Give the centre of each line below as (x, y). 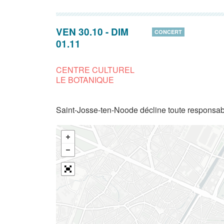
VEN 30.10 (79, 32)
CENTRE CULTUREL (95, 70)
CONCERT (168, 32)
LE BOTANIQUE (85, 80)
